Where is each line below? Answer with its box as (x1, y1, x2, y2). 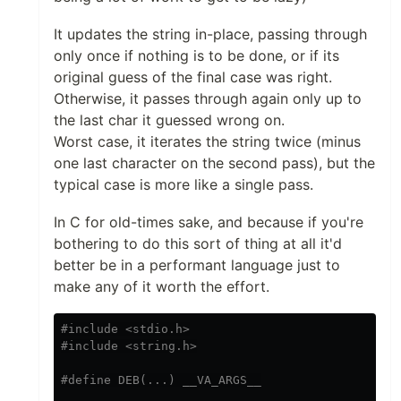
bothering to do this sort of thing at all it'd (54, 235, 342, 253)
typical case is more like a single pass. (54, 175, 313, 194)
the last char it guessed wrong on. (54, 111, 285, 130)
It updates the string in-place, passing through (54, 25, 367, 44)
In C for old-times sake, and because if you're (54, 213, 363, 232)
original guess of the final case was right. (54, 68, 332, 87)
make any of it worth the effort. (54, 277, 269, 296)
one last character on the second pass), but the (54, 154, 375, 173)
